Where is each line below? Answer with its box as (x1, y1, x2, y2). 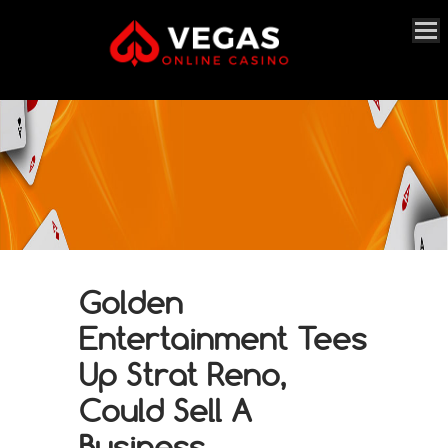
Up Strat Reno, (79, 354, 286, 394)
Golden (79, 282, 183, 322)
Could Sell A (79, 390, 252, 430)
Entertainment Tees (79, 318, 367, 358)
